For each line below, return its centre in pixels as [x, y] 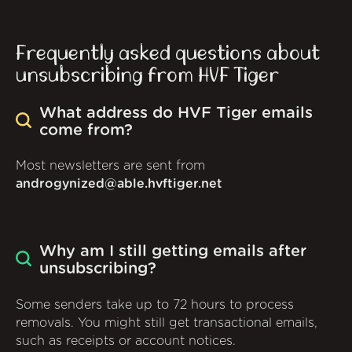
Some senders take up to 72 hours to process [155, 304]
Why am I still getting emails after [173, 252]
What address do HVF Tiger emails [176, 114]
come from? [86, 131]
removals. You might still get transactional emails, [167, 323]
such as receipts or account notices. [126, 341]
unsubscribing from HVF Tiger [147, 75]
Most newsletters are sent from [110, 166]
